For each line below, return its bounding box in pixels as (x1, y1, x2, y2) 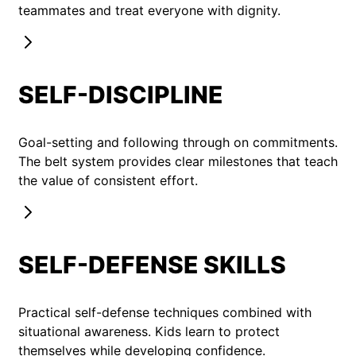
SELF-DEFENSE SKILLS (18, 250, 286, 280)
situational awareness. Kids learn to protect (18, 323, 280, 340)
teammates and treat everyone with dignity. (18, 2, 281, 19)
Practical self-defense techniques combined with (18, 304, 311, 321)
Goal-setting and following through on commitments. (18, 134, 338, 151)
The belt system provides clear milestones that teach (18, 153, 338, 170)
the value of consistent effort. (18, 172, 198, 189)
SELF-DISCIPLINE (18, 80, 223, 110)
